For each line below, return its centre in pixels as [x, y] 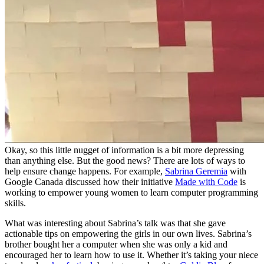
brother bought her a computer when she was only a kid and [116, 245]
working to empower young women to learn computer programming [131, 193]
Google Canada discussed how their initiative [90, 182]
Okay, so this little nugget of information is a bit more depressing [124, 150]
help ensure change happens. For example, [85, 171]
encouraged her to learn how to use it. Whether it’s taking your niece [131, 255]
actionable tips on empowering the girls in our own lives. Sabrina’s [128, 234]
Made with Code [206, 182]
